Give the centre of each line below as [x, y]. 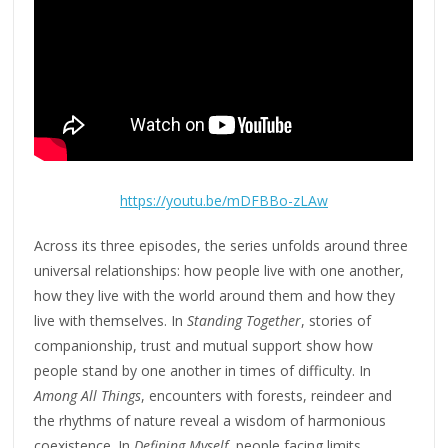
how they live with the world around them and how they [215, 295]
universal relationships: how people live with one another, [219, 270]
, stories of [336, 320]
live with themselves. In [111, 320]
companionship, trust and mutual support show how [204, 345]
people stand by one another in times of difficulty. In [203, 370]
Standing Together [244, 320]
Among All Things [88, 395]
